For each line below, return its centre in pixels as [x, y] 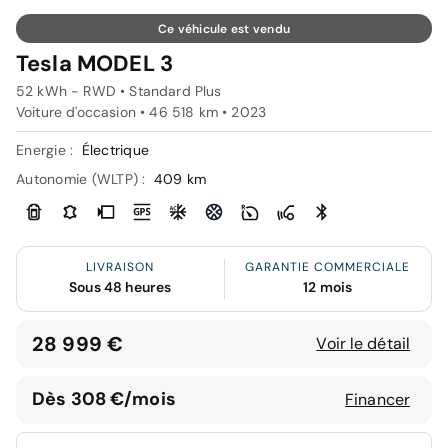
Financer [377, 399]
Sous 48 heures [120, 286]
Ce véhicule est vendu [224, 28]
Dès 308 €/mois [104, 399]
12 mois [328, 286]
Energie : [47, 149]
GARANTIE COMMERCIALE [328, 266]
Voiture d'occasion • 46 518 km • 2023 [141, 111]
